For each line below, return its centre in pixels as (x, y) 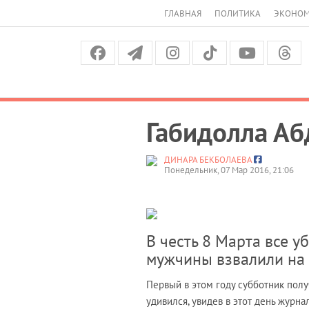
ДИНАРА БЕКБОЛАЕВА (208, 159)
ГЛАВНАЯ (183, 13)
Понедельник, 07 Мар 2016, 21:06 (229, 170)
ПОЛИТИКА (238, 13)
